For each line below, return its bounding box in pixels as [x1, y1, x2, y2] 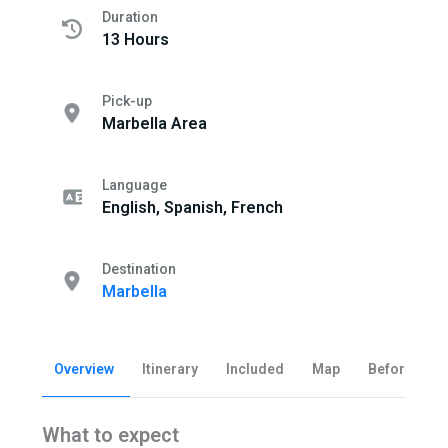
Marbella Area [101, 113, 207, 133]
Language [101, 176, 167, 193]
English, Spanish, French [101, 197, 283, 217]
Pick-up [101, 92, 152, 109]
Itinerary [141, 361, 198, 378]
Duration [101, 8, 158, 25]
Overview [53, 361, 114, 378]
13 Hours [101, 29, 169, 49]
